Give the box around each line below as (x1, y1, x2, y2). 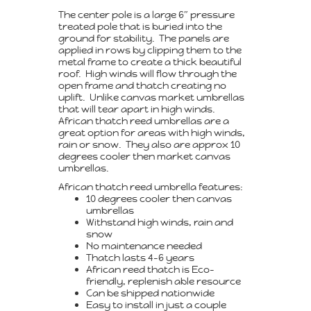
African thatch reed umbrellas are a (58, 114, 229, 127)
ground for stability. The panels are (58, 31, 229, 44)
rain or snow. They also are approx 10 (58, 137, 240, 151)
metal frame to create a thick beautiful (58, 55, 242, 68)
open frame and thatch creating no (58, 78, 226, 92)
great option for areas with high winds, (58, 126, 245, 139)
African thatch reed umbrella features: (58, 180, 243, 193)
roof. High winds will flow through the (58, 67, 237, 80)
